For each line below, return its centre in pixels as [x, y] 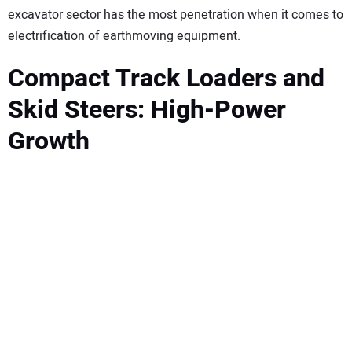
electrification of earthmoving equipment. [124, 36]
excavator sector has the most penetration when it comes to [176, 15]
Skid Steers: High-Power [147, 109]
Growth [49, 141]
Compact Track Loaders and [166, 78]
